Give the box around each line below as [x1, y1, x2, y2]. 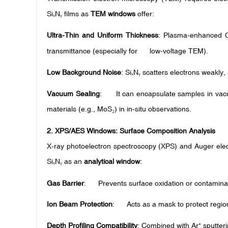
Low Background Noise [47, 68, 121, 76]
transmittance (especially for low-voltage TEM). [47, 47, 208, 55]
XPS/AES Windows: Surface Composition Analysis [55, 126, 215, 135]
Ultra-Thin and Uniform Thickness [47, 31, 158, 40]
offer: [135, 9, 154, 18]
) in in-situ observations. [115, 105, 191, 113]
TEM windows [91, 9, 135, 18]
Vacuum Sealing [47, 90, 100, 98]
